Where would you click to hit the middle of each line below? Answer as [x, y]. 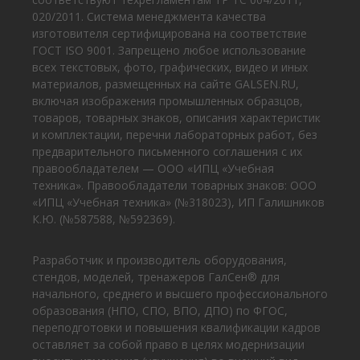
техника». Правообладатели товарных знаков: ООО [174, 186]
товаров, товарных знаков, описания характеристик [176, 118]
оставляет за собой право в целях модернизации [168, 345]
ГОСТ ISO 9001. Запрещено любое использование [169, 51]
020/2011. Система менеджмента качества [149, 17]
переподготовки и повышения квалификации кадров [176, 328]
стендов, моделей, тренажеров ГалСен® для [156, 277]
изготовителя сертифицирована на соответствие [170, 34]
